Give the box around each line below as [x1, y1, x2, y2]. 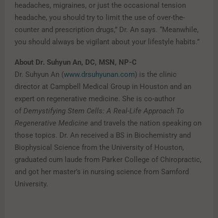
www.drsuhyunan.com [64, 70, 135, 79]
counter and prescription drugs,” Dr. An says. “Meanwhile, [15, 25, 199, 35]
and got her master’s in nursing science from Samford [15, 167, 189, 177]
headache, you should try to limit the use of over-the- [15, 13, 185, 22]
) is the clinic [135, 70, 177, 79]
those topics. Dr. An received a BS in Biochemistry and [15, 131, 191, 140]
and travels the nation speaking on [88, 119, 201, 128]
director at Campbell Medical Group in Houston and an [15, 82, 191, 91]
